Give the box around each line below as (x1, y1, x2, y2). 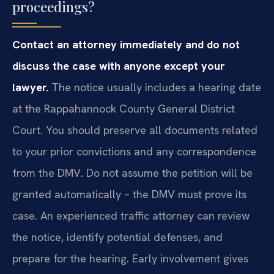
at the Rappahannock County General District (12, 101, 235, 116)
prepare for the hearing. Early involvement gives (12, 251, 248, 265)
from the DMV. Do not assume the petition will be (12, 165, 253, 180)
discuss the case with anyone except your (12, 58, 225, 73)
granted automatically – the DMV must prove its (12, 187, 246, 201)
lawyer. (12, 80, 48, 94)
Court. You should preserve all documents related (12, 122, 257, 137)
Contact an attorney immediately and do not (12, 37, 240, 51)
